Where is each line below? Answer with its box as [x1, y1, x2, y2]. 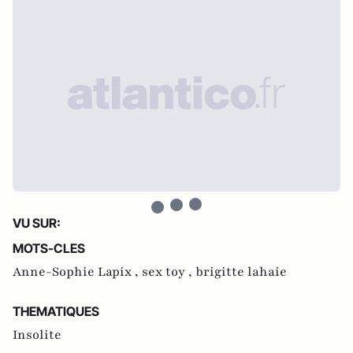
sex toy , [142, 262, 195, 281]
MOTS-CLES [13, 240, 85, 256]
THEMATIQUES [13, 303, 99, 319]
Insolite [13, 325, 61, 344]
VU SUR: [13, 214, 61, 231]
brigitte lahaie [195, 262, 287, 281]
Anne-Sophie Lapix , [13, 262, 142, 281]
